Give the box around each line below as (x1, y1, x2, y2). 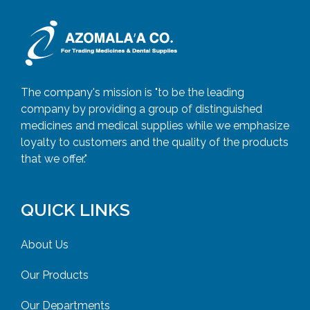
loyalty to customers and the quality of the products (21, 135, 289, 149)
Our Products (21, 268, 89, 282)
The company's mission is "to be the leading (21, 85, 244, 99)
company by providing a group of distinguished (21, 102, 262, 116)
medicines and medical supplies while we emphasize (21, 118, 289, 132)
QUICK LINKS (21, 199, 130, 220)
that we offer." (21, 152, 87, 165)
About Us (21, 237, 69, 251)
